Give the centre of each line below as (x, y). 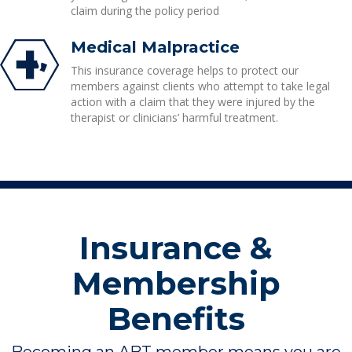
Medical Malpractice (155, 47)
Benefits (176, 319)
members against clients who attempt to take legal (200, 86)
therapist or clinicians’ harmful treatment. (174, 117)
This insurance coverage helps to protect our (184, 70)
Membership (176, 283)
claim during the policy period (145, 11)
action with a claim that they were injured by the (192, 102)
